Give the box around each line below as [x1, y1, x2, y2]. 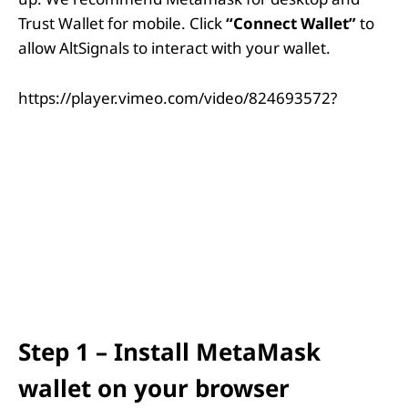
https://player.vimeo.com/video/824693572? [18, 87, 337, 108]
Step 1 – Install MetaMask [18, 335, 321, 367]
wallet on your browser [18, 372, 290, 403]
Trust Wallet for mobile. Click [18, 13, 226, 34]
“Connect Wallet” [226, 13, 356, 34]
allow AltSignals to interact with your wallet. [18, 37, 331, 58]
